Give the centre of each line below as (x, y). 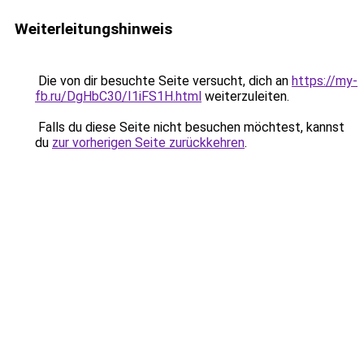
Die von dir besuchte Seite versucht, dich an (163, 81)
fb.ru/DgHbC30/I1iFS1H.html (118, 96)
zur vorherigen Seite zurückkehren (148, 143)
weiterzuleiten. (245, 96)
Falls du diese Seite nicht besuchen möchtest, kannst (190, 127)
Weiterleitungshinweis (93, 29)
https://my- (325, 81)
